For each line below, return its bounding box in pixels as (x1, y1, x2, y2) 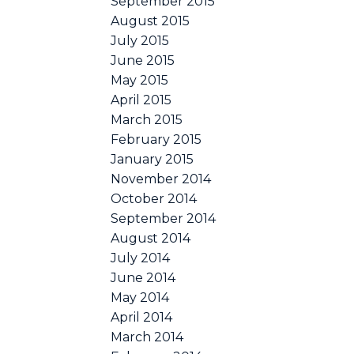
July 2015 (111, 32, 170, 48)
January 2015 (111, 151, 194, 167)
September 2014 (111, 210, 217, 226)
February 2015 (111, 131, 202, 147)
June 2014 (111, 269, 176, 285)
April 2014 (111, 309, 173, 325)
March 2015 (111, 111, 183, 127)
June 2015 (111, 52, 175, 68)
